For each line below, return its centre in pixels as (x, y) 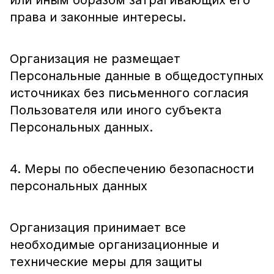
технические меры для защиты (106, 262)
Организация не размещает (95, 59)
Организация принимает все (98, 228)
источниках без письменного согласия (129, 93)
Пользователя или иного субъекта (116, 110)
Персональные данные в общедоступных (137, 76)
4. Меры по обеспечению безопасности (132, 169)
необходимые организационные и (114, 245)
